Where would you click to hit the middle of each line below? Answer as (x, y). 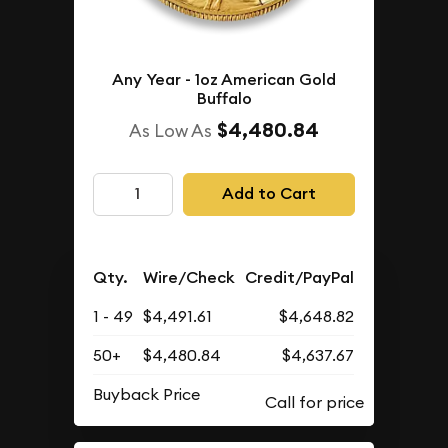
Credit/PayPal (300, 277)
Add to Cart (268, 194)
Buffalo (224, 98)
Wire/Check (189, 277)
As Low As (170, 130)
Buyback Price (147, 393)
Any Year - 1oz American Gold (224, 79)
